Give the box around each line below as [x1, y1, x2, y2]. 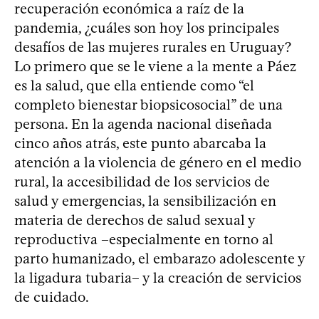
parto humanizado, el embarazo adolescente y [14, 249, 305, 267]
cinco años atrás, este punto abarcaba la [14, 134, 266, 152]
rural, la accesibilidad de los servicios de [14, 172, 270, 190]
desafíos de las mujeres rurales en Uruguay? [14, 38, 291, 56]
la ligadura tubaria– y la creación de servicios [14, 268, 301, 286]
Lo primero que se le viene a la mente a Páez [14, 57, 296, 75]
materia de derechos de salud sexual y [14, 211, 255, 229]
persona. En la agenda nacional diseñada [14, 115, 272, 132]
